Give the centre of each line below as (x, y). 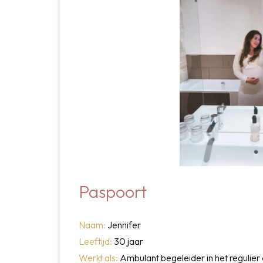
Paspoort (114, 191)
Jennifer (125, 225)
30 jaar (129, 242)
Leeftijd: (96, 242)
